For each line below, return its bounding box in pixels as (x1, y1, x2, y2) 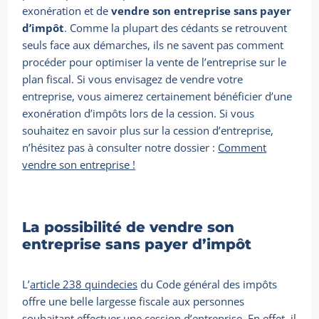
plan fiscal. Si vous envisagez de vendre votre (22, 72, 244, 87)
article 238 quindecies (30, 277, 138, 292)
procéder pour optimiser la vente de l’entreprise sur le (22, 55, 287, 70)
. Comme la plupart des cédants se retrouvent (64, 21, 288, 36)
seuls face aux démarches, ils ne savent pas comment (22, 38, 284, 53)
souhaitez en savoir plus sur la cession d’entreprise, (22, 123, 274, 138)
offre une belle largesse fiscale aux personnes (22, 294, 245, 309)
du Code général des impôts (137, 277, 278, 292)
